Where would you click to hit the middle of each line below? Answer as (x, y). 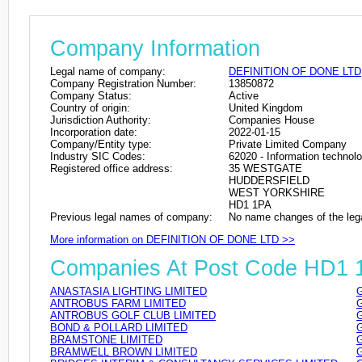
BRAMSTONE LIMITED (106, 340)
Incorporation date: (94, 132)
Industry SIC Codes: (98, 156)
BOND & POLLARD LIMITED (119, 328)
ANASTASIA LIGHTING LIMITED (128, 292)
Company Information (155, 48)
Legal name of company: (108, 71)
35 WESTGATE (265, 168)
